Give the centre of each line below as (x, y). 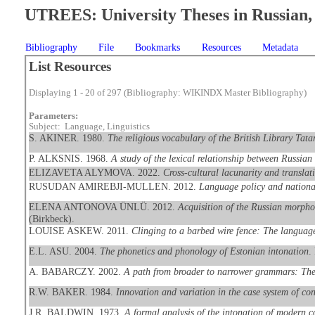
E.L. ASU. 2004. (64, 251)
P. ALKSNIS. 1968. (70, 158)
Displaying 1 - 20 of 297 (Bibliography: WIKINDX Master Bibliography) (167, 93)
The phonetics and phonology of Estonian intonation (204, 251)
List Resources (70, 66)
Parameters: (53, 116)
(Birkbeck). (51, 219)
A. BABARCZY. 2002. (76, 271)
